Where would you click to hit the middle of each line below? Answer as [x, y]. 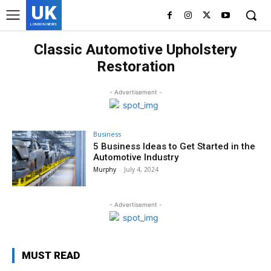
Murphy [105, 169]
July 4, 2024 [142, 169]
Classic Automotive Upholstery [135, 50]
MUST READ [51, 255]
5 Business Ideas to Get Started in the [175, 146]
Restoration [135, 67]
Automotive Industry [136, 157]
